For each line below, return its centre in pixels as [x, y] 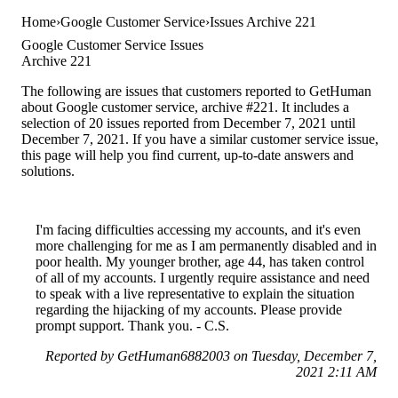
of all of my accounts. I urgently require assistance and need [203, 277]
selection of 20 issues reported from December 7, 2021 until [188, 123]
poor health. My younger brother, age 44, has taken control [200, 261]
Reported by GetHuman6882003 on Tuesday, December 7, [211, 355]
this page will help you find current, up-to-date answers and [187, 155]
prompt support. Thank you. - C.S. [132, 325]
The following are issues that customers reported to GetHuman [196, 91]
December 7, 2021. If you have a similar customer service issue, [200, 139]
